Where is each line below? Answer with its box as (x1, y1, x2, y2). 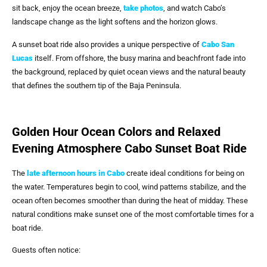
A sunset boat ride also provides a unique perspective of (12, 39, 201, 49)
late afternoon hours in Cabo (27, 168, 125, 178)
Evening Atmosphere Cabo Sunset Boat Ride (12, 141, 247, 156)
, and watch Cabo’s (163, 4, 226, 13)
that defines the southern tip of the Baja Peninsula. (12, 80, 181, 90)
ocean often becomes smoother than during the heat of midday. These (12, 195, 248, 205)
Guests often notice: (12, 246, 80, 255)
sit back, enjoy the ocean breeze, (12, 4, 123, 13)
